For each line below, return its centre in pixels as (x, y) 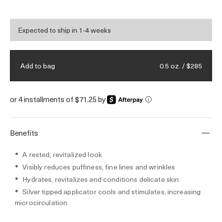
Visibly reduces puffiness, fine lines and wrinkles (99, 167)
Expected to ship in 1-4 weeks (64, 30)
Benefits (24, 133)
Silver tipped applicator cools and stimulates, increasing (112, 192)
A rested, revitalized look (62, 155)
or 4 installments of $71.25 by (58, 99)
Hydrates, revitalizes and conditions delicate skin (101, 179)
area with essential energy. (69, 9)
